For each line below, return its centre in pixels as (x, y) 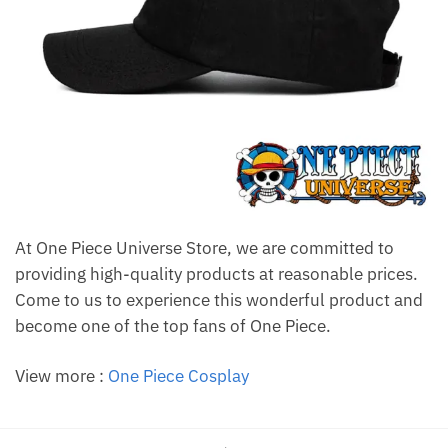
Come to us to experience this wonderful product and (219, 300)
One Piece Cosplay (178, 376)
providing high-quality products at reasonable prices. (216, 274)
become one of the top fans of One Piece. (173, 326)
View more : (61, 376)
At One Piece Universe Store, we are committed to (204, 248)
